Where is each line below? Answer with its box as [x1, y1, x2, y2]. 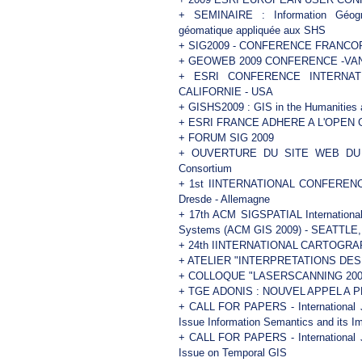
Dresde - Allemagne [178, 192, 270, 205]
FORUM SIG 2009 [187, 131, 274, 144]
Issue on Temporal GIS [178, 346, 287, 359]
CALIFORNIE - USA [178, 85, 273, 98]
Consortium [178, 162, 232, 175]
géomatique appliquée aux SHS [178, 23, 326, 36]
